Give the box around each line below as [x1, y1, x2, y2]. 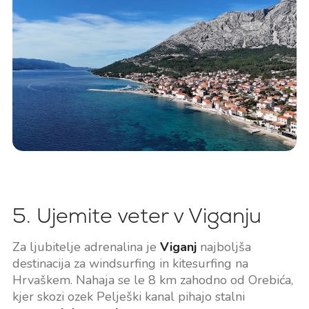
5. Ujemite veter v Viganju [12, 201, 261, 229]
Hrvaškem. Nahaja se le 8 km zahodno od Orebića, [12, 271, 293, 288]
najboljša [196, 238, 251, 255]
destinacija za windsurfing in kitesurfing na [12, 255, 248, 272]
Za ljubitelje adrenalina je [12, 238, 160, 255]
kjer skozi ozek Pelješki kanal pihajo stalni [12, 288, 245, 305]
